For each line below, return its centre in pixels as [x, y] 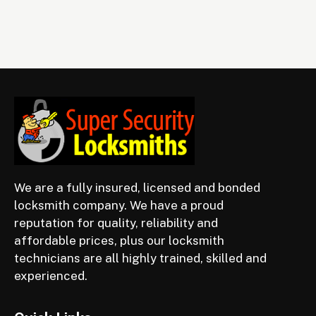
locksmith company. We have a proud [119, 205]
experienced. [51, 275]
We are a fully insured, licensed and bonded [137, 187]
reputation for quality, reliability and [116, 223]
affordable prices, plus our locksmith [119, 240]
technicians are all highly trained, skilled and [140, 258]
